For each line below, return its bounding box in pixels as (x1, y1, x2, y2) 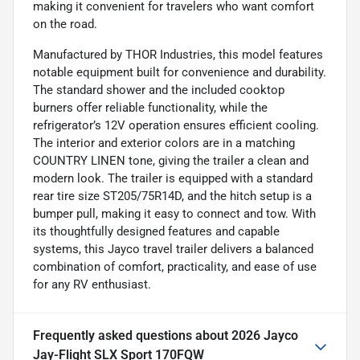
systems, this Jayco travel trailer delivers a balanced (33, 242, 313, 257)
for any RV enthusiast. (33, 277, 151, 292)
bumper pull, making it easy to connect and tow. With (33, 207, 316, 222)
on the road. (33, 17, 97, 32)
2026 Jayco (231, 328, 298, 344)
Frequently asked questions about (33, 328, 231, 344)
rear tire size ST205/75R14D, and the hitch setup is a (33, 189, 312, 204)
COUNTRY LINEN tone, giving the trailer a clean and (33, 153, 309, 169)
